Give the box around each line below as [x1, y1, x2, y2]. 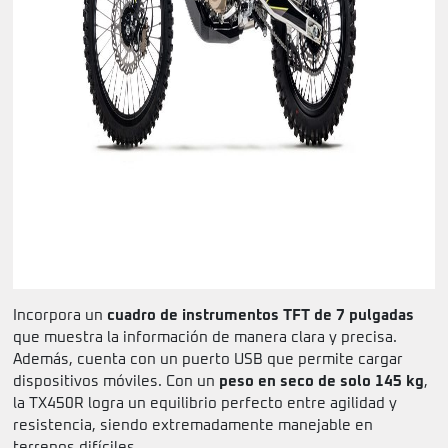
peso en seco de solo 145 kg [219, 374, 424, 390]
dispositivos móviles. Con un [13, 374, 219, 390]
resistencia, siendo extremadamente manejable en [13, 418, 373, 434]
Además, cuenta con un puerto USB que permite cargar [13, 352, 403, 368]
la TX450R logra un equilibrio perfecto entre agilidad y [13, 396, 397, 412]
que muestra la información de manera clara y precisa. [13, 330, 397, 346]
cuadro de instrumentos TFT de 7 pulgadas [107, 308, 414, 324]
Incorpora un [13, 308, 107, 324]
